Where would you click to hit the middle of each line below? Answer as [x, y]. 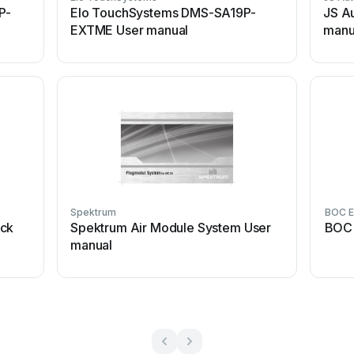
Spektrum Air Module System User [171, 228]
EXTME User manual [130, 30]
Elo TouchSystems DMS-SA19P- [163, 13]
